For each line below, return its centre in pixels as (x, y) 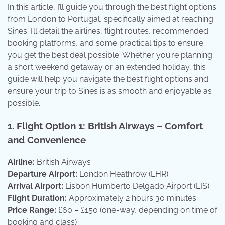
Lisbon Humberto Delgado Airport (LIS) (136, 186)
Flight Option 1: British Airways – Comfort (110, 126)
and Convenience (47, 140)
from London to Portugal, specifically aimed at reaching (110, 19)
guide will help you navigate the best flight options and (108, 79)
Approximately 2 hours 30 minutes (132, 198)
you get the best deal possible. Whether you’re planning (110, 55)
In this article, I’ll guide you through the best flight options (112, 7)
